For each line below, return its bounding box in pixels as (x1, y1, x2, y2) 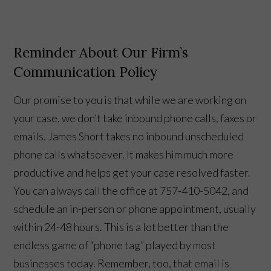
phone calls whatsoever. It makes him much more (13, 147, 234, 161)
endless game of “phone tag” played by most (13, 238, 217, 252)
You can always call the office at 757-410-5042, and (13, 183, 249, 197)
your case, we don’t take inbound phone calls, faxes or (13, 111, 257, 125)
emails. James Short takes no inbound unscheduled (13, 129, 244, 143)
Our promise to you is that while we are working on (13, 93, 247, 106)
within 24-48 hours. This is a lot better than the (13, 220, 229, 233)
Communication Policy (13, 62, 158, 80)
